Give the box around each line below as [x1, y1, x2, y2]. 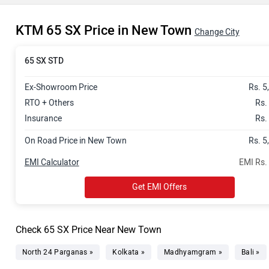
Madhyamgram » [164, 248, 222, 256]
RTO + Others [24, 98, 74, 108]
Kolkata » [112, 248, 145, 256]
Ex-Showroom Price [24, 82, 97, 92]
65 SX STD [24, 56, 64, 66]
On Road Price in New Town [24, 136, 127, 146]
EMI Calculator [24, 157, 79, 168]
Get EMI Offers [132, 182, 187, 192]
